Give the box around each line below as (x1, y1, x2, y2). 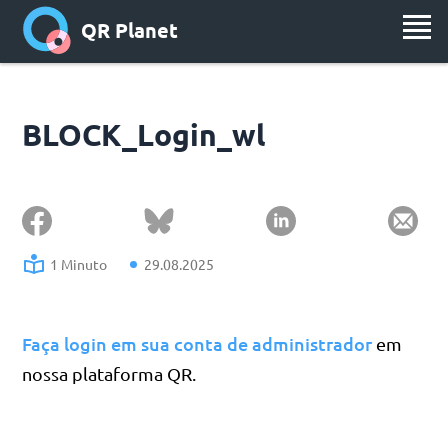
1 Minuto (50, 255, 108, 273)
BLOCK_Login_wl (22, 116, 266, 153)
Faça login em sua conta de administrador (22, 332, 373, 355)
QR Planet (81, 17, 178, 44)
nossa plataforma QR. (22, 363, 197, 384)
